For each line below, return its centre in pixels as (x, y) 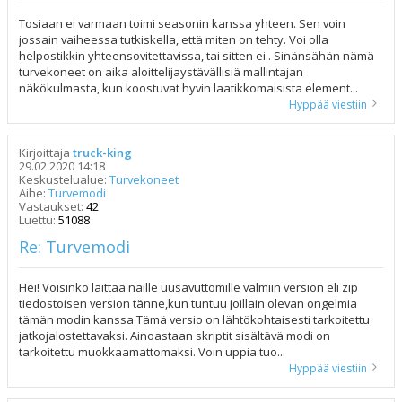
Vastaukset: (52, 207)
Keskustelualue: (64, 180)
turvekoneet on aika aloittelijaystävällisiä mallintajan (161, 72)
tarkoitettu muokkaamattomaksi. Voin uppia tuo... (152, 352)
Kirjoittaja (46, 153)
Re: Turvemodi (74, 247)
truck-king (102, 153)
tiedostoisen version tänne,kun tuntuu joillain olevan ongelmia (188, 304)
